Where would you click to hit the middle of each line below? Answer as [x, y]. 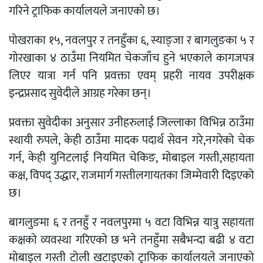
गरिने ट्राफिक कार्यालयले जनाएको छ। [85, 11]
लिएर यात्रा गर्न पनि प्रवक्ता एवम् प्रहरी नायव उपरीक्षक [131, 76]
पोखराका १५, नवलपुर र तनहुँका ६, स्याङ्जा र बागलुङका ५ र [131, 41]
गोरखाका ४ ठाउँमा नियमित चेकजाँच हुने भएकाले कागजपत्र [131, 58]
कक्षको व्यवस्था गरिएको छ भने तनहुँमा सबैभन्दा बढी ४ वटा [131, 240]
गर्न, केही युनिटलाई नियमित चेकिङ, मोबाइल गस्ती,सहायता [131, 158]
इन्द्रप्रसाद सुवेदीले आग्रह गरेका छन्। [80, 94]
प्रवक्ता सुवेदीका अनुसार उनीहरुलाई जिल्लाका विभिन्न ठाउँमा [131, 123]
